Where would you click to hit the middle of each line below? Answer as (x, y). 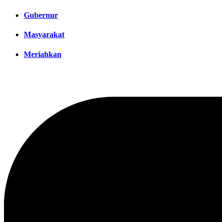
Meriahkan (43, 54)
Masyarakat (44, 35)
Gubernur (41, 15)
